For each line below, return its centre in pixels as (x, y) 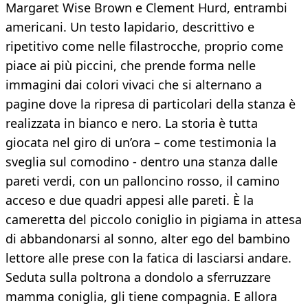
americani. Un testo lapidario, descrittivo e (130, 27)
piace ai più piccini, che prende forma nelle (131, 66)
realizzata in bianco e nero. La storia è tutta (132, 123)
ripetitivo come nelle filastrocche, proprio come (144, 46)
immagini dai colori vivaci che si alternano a (134, 85)
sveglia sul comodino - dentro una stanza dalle (142, 162)
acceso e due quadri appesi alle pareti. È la (130, 200)
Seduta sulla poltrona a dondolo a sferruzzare (138, 277)
